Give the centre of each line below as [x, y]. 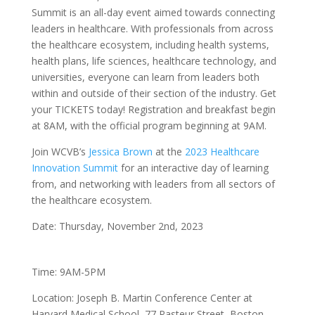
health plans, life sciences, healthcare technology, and [154, 61]
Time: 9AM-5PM [68, 272]
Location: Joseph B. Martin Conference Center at [142, 298]
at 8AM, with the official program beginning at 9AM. [149, 126]
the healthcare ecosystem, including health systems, [150, 45]
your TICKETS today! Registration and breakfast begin [153, 109]
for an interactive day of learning [193, 168]
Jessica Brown [119, 152]
